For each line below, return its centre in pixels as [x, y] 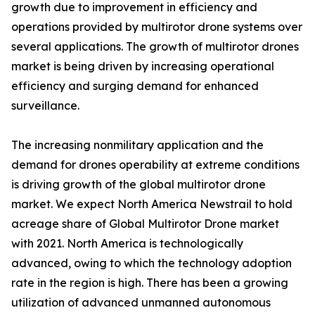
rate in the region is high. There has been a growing [150, 283]
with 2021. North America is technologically [127, 244]
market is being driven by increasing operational [143, 66]
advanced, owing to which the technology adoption [152, 263]
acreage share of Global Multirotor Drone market [145, 224]
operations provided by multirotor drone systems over [157, 27]
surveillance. [45, 106]
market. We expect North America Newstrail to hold [152, 204]
